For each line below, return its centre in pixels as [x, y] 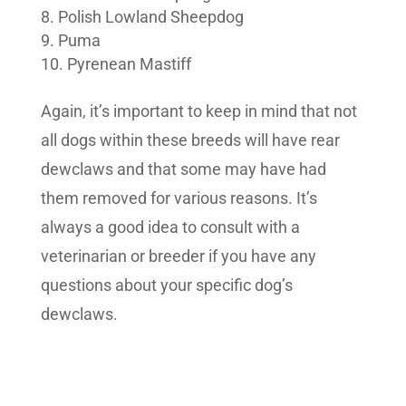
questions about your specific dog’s [166, 285]
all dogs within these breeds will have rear [190, 140]
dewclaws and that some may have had [183, 169]
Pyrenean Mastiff [129, 64]
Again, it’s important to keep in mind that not [198, 111]
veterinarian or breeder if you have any [178, 256]
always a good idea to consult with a [170, 227]
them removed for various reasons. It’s [179, 198]
